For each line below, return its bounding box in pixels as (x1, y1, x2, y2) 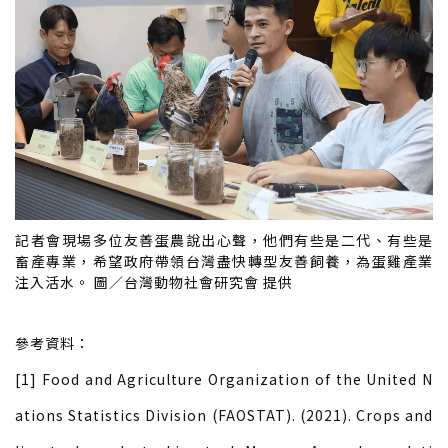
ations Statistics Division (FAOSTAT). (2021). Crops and (15, 405, 433, 426)
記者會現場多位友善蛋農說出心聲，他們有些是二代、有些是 (15, 230, 433, 251)
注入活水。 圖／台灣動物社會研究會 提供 (15, 272, 293, 293)
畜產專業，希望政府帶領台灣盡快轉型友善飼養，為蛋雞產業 (15, 251, 433, 272)
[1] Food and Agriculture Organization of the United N (15, 369, 433, 390)
